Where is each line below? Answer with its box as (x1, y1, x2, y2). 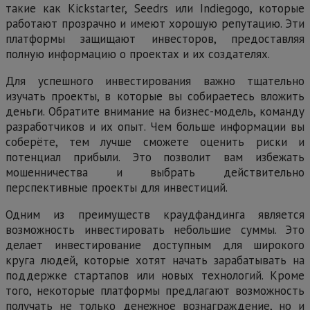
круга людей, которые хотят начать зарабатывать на (6, 252, 304, 268)
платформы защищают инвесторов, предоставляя (6, 30, 304, 46)
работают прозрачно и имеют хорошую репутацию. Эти (6, 15, 304, 31)
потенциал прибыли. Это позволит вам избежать (6, 149, 304, 165)
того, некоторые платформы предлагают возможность (6, 282, 304, 298)
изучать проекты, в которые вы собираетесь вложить (6, 88, 304, 104)
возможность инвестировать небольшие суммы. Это (6, 221, 304, 237)
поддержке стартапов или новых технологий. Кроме (6, 267, 304, 283)
